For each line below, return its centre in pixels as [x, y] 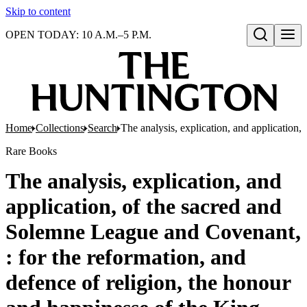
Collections [60, 128]
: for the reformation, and [126, 257]
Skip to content [38, 11]
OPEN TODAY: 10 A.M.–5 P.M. [78, 35]
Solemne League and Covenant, [153, 232]
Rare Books [31, 151]
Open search [277, 49]
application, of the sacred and [144, 206]
